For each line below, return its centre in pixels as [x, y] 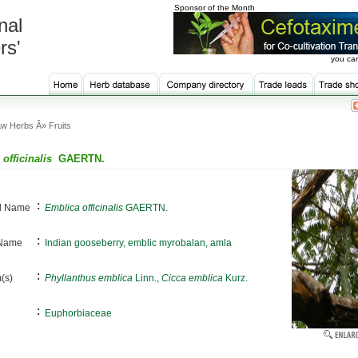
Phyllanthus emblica [89, 278]
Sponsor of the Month [215, 8]
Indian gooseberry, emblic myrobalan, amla [138, 243]
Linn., [147, 278]
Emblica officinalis [84, 208]
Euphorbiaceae [78, 313]
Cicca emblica [192, 278]
